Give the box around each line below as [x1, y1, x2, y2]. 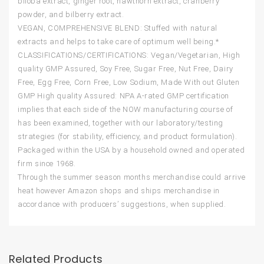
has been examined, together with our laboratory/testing [18, 118, 224, 128]
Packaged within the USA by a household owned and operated [18, 146, 245, 155]
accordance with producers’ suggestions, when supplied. [18, 200, 226, 209]
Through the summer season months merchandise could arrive [18, 173, 246, 182]
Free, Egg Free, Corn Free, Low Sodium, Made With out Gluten [18, 78, 240, 87]
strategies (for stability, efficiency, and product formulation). [18, 132, 237, 141]
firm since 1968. [18, 159, 76, 169]
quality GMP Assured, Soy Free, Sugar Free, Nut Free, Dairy [18, 64, 233, 74]
